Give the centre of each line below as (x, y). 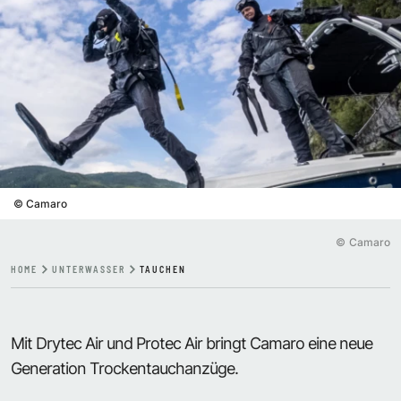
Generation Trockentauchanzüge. (124, 368)
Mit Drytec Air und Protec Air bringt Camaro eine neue (192, 343)
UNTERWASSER (89, 269)
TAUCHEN (163, 269)
